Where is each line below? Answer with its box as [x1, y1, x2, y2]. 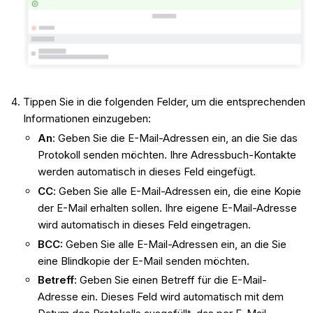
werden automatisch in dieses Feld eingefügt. [37, 165, 256, 179]
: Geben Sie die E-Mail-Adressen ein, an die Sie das [52, 131, 298, 145]
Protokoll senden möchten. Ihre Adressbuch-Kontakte [37, 148, 296, 162]
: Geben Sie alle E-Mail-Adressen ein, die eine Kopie [52, 184, 301, 198]
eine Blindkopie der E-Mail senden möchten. [37, 254, 249, 268]
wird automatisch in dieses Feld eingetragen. [37, 217, 251, 231]
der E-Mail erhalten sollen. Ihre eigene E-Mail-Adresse [37, 201, 297, 214]
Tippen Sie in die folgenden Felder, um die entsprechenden [22, 95, 305, 109]
